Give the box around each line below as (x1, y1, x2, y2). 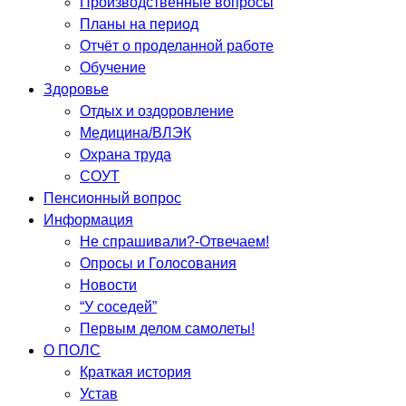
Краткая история (80, 364, 191, 381)
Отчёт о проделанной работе (80, 38, 274, 54)
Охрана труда (80, 147, 171, 163)
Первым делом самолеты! (80, 321, 255, 337)
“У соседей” (80, 299, 157, 315)
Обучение (80, 60, 146, 76)
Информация (43, 212, 133, 228)
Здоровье (43, 82, 109, 98)
